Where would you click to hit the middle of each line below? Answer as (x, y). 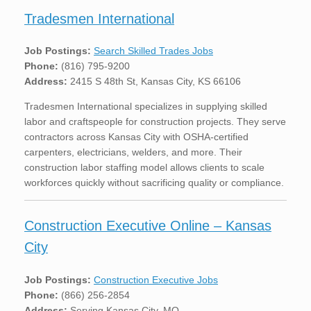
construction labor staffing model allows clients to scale (144, 168)
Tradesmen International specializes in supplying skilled (146, 107)
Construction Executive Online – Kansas (148, 226)
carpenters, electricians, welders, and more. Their (133, 152)
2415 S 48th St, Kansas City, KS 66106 (154, 82)
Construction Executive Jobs (156, 279)
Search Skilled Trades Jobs (153, 51)
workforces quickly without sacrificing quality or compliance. (154, 183)
